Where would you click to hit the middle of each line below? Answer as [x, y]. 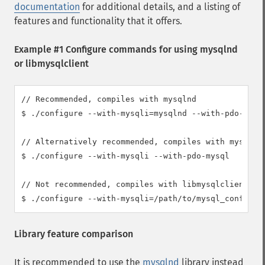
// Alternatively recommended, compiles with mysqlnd [142, 142]
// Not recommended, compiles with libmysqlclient [135, 184]
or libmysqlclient [51, 64]
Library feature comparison [74, 234]
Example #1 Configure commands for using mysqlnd [126, 49]
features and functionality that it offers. [98, 21]
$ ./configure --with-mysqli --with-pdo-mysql [125, 156]
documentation [47, 7]
